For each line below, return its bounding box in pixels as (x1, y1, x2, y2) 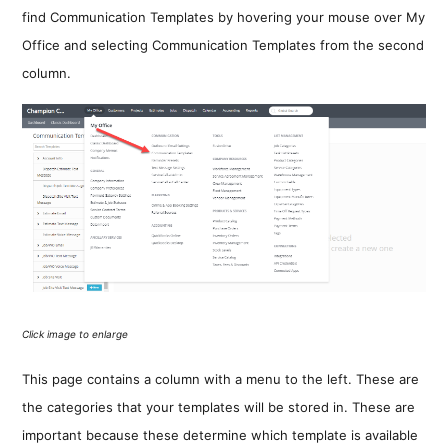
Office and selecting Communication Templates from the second (22, 37, 425, 54)
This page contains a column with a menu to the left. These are (22, 371, 420, 388)
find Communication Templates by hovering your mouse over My (22, 9, 426, 26)
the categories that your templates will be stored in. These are (22, 399, 416, 416)
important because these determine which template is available (22, 427, 419, 444)
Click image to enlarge (22, 328, 129, 341)
